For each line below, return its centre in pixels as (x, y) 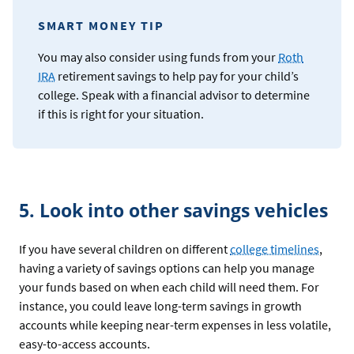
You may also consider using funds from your (158, 56)
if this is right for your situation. (121, 113)
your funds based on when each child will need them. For (169, 286)
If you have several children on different (124, 249)
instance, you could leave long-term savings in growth (160, 305)
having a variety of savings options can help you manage (167, 267)
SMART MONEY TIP (101, 25)
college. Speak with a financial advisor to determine (174, 94)
